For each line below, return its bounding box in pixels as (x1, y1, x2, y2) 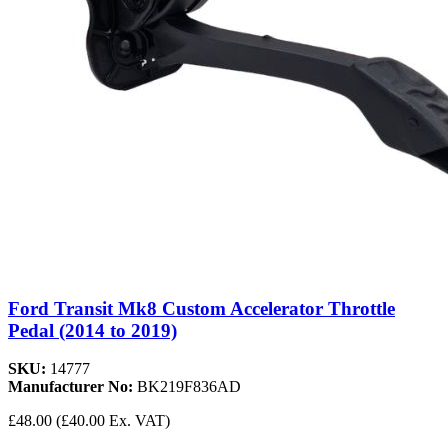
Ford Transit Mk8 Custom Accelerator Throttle (8, 297, 395, 319)
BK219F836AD (137, 378, 241, 396)
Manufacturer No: (8, 378, 137, 396)
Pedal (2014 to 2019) (8, 319, 177, 341)
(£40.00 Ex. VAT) (56, 412, 170, 430)
